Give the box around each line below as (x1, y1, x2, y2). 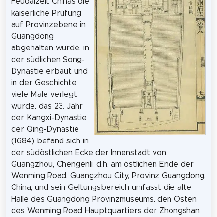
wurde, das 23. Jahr (11, 102, 83, 110)
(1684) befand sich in (11, 137, 89, 145)
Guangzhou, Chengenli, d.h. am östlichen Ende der (11, 160, 194, 168)
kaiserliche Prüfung (11, 9, 81, 17)
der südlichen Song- (11, 55, 85, 63)
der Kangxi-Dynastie (11, 113, 87, 122)
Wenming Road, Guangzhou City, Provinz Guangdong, (11, 171, 206, 180)
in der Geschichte (11, 78, 77, 87)
